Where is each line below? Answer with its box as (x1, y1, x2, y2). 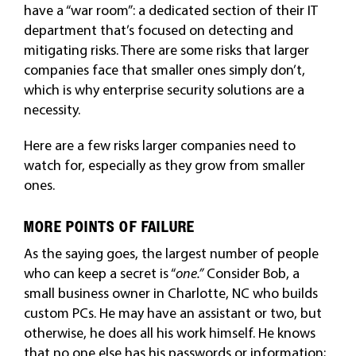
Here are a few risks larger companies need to (23, 136, 296, 154)
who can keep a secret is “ (23, 264, 176, 282)
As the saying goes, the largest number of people (23, 244, 319, 262)
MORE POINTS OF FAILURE (23, 218, 195, 236)
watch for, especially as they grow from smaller (23, 156, 305, 174)
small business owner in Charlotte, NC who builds (23, 284, 318, 302)
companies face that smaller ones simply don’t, (23, 60, 305, 79)
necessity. (23, 100, 80, 118)
